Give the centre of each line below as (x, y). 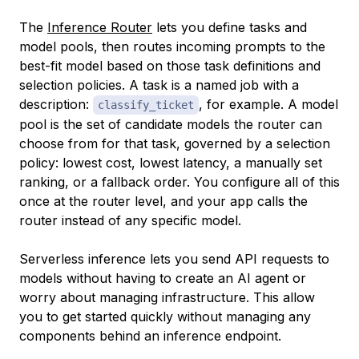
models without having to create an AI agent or (163, 278)
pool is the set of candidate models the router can (171, 125)
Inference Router (100, 28)
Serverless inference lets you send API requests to (174, 259)
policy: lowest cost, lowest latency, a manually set (171, 163)
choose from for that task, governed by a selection (175, 144)
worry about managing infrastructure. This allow (167, 298)
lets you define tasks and (230, 28)
